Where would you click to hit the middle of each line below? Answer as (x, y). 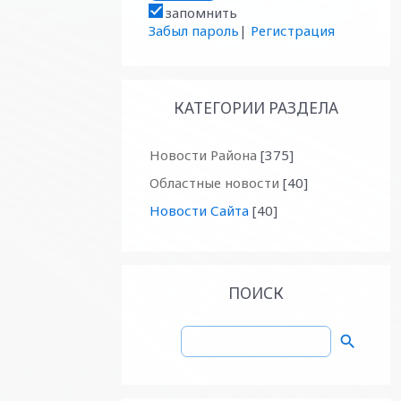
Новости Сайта (199, 210)
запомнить (201, 12)
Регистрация (293, 30)
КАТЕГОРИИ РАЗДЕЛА (256, 107)
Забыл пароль (194, 30)
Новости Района (203, 154)
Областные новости (214, 182)
